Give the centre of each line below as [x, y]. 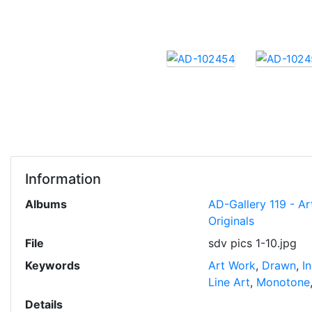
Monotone [283, 282]
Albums [46, 204]
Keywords [53, 265]
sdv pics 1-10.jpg [252, 243]
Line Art [229, 282]
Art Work [232, 265]
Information [63, 179]
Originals [231, 221]
